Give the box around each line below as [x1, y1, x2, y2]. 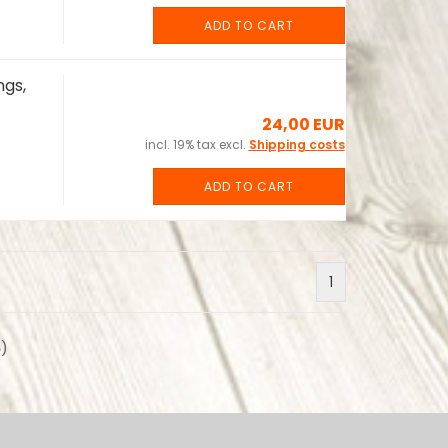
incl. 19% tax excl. [144, 136, 249, 153]
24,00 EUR [261, 113, 345, 136]
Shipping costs [248, 136, 345, 153]
